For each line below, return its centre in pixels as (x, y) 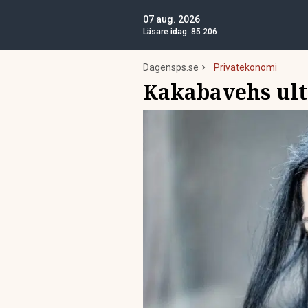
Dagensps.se (171, 67)
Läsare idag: (167, 32)
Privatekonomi (245, 67)
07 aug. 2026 (172, 19)
